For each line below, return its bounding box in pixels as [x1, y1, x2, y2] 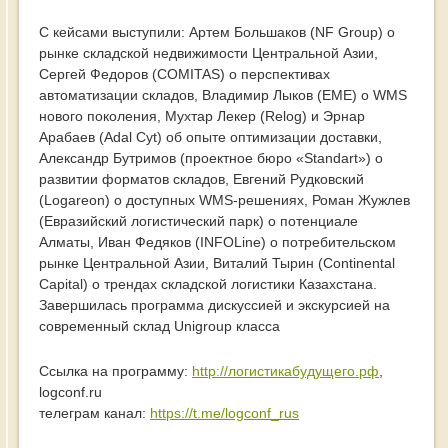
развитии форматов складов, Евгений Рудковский [39, 171, 364, 188]
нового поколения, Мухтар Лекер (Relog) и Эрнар [39, 108, 365, 125]
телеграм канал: [39, 405, 150, 422]
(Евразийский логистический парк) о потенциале [39, 213, 358, 230]
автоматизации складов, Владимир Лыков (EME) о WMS [39, 87, 407, 104]
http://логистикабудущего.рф [192, 363, 379, 380]
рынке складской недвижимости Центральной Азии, [39, 45, 378, 62]
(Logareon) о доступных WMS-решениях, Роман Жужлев [39, 192, 410, 209]
